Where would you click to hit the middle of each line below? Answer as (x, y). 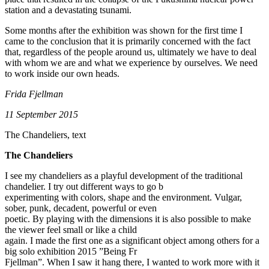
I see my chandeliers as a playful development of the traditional (124, 175)
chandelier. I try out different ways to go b (84, 186)
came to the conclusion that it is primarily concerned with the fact (128, 41)
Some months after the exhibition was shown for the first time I (124, 30)
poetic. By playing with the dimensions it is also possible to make (128, 219)
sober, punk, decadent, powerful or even (81, 208)
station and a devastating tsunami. (68, 10)
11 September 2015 (41, 114)
